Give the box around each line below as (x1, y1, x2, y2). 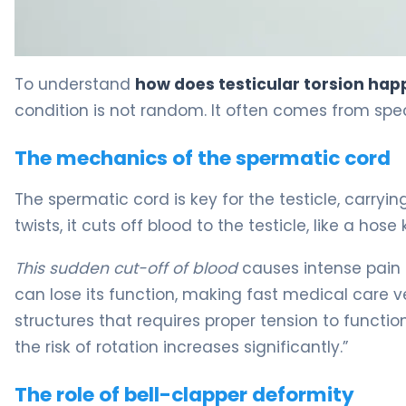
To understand (14, 72, 135, 95)
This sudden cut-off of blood (14, 257, 237, 280)
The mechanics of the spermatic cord (14, 143, 391, 172)
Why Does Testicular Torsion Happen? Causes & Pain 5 (14, 54, 401, 76)
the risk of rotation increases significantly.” (14, 336, 349, 359)
